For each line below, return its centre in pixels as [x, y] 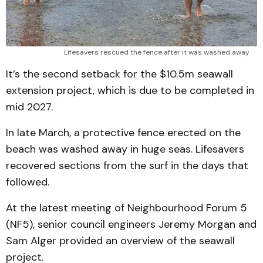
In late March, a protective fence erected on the [123, 132]
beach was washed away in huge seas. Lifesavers [125, 149]
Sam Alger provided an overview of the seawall [120, 240]
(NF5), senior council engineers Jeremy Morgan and [131, 224]
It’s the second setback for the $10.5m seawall [119, 74]
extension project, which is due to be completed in [130, 90]
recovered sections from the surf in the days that [127, 165]
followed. [28, 182]
